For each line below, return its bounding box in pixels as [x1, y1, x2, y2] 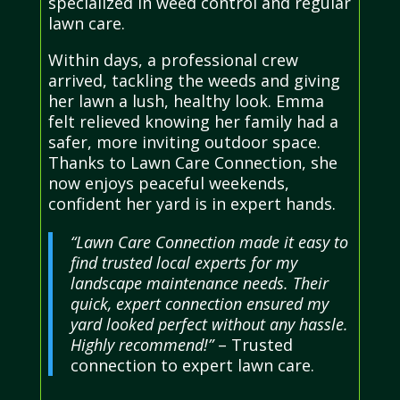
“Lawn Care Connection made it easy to [70, 231, 348, 254]
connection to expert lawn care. [70, 354, 314, 377]
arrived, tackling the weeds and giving [47, 70, 340, 92]
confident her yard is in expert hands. [47, 193, 336, 215]
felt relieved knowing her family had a [47, 111, 338, 133]
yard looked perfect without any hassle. [70, 313, 348, 336]
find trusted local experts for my [70, 252, 297, 274]
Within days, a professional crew [47, 49, 298, 71]
